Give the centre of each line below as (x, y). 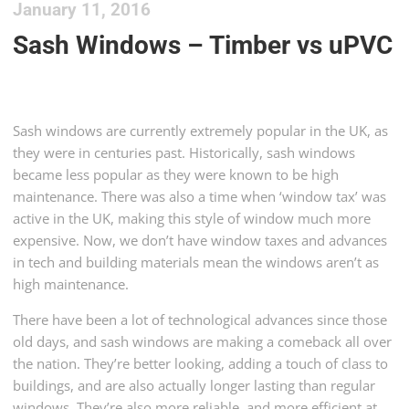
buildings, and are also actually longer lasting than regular (194, 386)
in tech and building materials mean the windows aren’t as (196, 262)
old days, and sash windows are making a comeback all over (203, 342)
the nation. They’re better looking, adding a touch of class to (201, 364)
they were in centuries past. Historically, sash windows (184, 153)
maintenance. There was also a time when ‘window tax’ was (200, 197)
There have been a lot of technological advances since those (200, 320)
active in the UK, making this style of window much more (192, 219)
